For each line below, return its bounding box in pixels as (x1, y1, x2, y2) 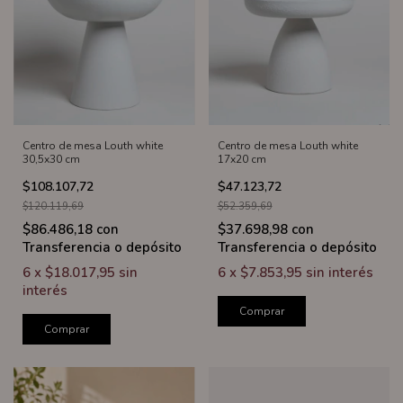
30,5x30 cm (22, 151, 80, 166)
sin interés (305, 263, 373, 282)
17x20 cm (217, 151, 266, 166)
